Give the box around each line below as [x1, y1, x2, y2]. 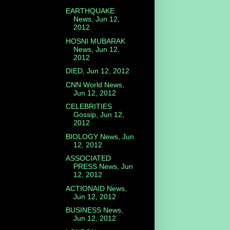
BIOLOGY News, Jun [65, 132, 134, 141]
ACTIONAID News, [65, 184, 127, 193]
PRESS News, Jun [73, 162, 133, 171]
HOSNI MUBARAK [65, 36, 125, 45]
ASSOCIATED [65, 154, 111, 163]
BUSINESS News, [65, 206, 123, 215]
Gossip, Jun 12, [73, 110, 124, 119]
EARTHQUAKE [65, 7, 114, 15]
